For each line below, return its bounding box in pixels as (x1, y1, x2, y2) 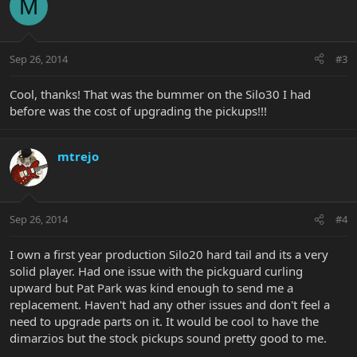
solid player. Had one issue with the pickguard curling (10, 263, 303, 280)
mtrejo (57, 147, 99, 164)
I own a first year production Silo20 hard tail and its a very (10, 246, 328, 263)
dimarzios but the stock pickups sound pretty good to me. (10, 330, 327, 347)
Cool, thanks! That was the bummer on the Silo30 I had (10, 85, 311, 102)
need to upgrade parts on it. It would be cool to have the (10, 313, 319, 330)
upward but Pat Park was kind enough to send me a (10, 280, 293, 296)
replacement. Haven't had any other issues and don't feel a (10, 296, 330, 313)
